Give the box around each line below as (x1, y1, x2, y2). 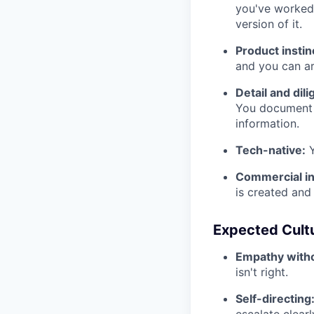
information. (235, 116, 299, 131)
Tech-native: (235, 143, 306, 158)
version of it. (235, 17, 302, 32)
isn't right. (235, 265, 288, 280)
